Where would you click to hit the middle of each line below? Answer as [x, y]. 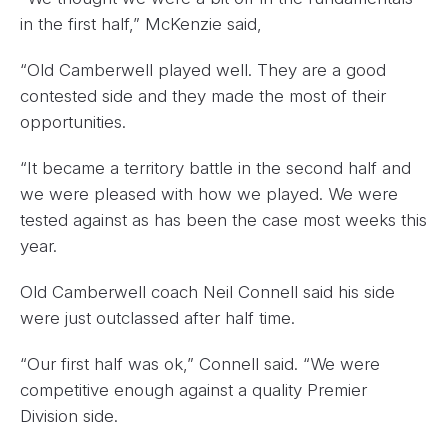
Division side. [69, 416]
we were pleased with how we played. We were [209, 194]
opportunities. [73, 122]
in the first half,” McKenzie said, [141, 24]
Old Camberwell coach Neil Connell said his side [207, 292]
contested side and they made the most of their [203, 96]
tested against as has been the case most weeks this [223, 220]
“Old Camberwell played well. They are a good [203, 70]
